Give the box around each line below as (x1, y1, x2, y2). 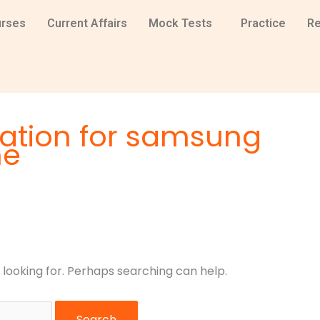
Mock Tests (148, 16, 212, 30)
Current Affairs (46, 16, 127, 30)
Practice (240, 16, 286, 30)
